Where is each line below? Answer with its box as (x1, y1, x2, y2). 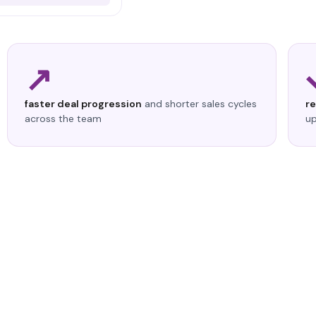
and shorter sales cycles (142, 97, 257, 110)
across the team (25, 111, 102, 125)
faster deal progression (25, 97, 142, 110)
